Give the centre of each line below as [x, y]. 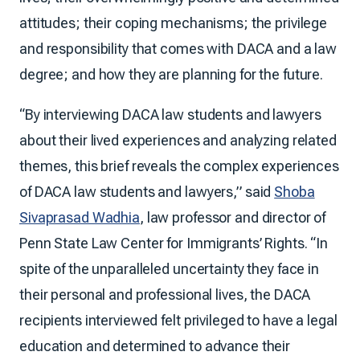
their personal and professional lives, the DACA [165, 294]
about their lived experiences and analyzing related [178, 140]
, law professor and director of [233, 217]
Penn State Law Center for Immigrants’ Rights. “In [174, 243]
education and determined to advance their [155, 346]
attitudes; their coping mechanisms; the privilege [174, 22]
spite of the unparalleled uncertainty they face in [170, 268]
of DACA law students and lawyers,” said [147, 191]
